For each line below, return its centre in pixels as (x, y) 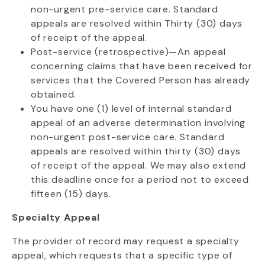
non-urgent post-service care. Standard (128, 137)
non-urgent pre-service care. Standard (125, 9)
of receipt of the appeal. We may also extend (139, 165)
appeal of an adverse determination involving (138, 123)
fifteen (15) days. (71, 194)
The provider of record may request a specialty (126, 241)
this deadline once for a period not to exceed (140, 180)
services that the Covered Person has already (141, 80)
